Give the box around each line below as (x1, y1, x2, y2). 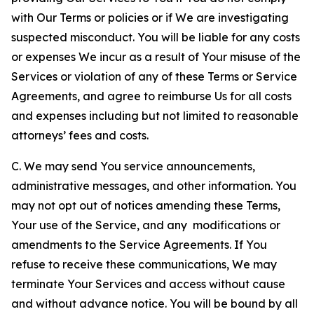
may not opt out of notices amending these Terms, (11, 198, 280, 212)
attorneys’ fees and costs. (11, 128, 149, 142)
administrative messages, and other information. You (11, 179, 296, 193)
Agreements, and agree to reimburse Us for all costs (11, 89, 292, 103)
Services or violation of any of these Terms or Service (11, 69, 297, 83)
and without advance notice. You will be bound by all (11, 296, 298, 310)
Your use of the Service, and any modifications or (11, 218, 280, 232)
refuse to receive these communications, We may (11, 257, 277, 271)
